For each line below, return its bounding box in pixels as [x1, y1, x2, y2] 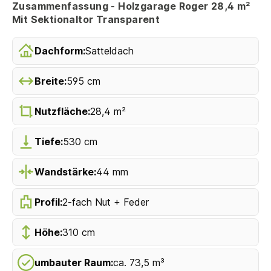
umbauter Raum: [34, 256, 113, 269]
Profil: [34, 195, 62, 208]
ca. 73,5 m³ [113, 256, 165, 269]
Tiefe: [34, 135, 63, 148]
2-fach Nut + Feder [62, 195, 149, 208]
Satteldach [85, 44, 134, 57]
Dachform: [34, 44, 85, 57]
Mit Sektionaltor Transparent [12, 13, 160, 25]
